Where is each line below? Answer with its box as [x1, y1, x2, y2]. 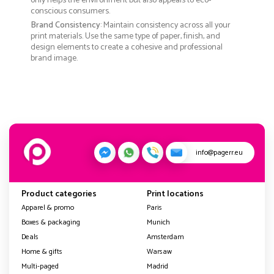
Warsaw [147, 245, 172, 257]
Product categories [21, 187, 97, 201]
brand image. [31, 51, 78, 65]
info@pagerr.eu [195, 146, 243, 158]
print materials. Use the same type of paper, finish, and [31, 29, 220, 43]
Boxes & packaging [21, 216, 80, 228]
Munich [147, 216, 170, 228]
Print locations [147, 187, 204, 201]
